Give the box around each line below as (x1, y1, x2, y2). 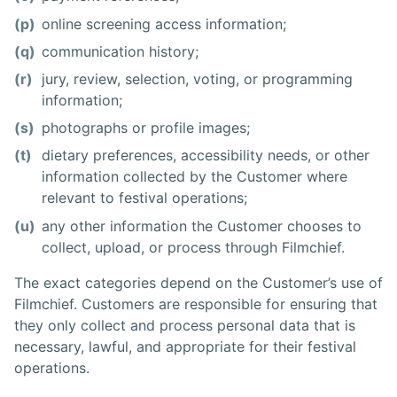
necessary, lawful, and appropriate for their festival (14, 337, 356, 355)
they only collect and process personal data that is (14, 315, 355, 334)
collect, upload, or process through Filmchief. (42, 237, 346, 256)
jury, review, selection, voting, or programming (42, 69, 354, 88)
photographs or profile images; (42, 119, 251, 137)
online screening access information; (42, 14, 287, 33)
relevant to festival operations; (42, 189, 248, 207)
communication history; (42, 42, 199, 60)
